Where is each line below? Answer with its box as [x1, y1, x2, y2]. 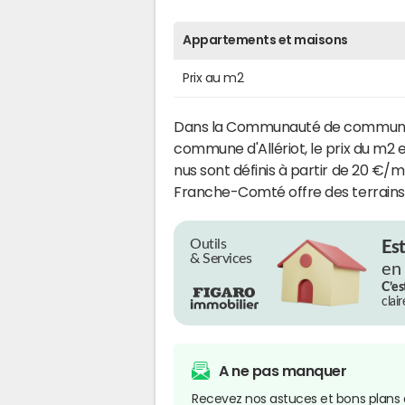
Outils [190, 236, 227, 251]
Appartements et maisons [183, 33, 348, 46]
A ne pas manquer [219, 363, 347, 378]
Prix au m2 [183, 71, 244, 84]
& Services [190, 250, 252, 266]
